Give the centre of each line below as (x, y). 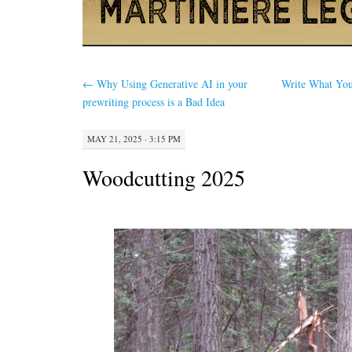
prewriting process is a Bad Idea (154, 102)
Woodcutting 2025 (164, 177)
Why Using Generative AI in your (170, 84)
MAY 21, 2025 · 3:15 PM (134, 138)
